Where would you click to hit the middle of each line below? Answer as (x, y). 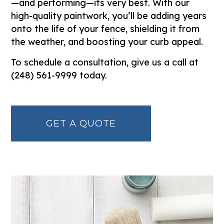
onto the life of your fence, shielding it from (105, 28)
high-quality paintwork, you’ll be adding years (109, 15)
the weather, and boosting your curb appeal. (107, 41)
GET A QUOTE (81, 123)
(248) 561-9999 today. (59, 75)
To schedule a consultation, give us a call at (105, 62)
